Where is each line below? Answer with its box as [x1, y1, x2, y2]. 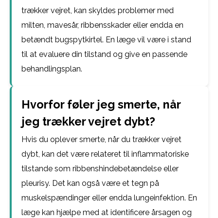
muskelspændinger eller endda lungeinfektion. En [21, 193, 197, 202]
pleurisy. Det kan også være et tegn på [21, 179, 159, 188]
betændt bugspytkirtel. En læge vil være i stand [21, 35, 191, 44]
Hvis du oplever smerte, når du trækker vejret [21, 135, 182, 144]
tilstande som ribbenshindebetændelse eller [21, 164, 179, 173]
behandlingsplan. [21, 64, 82, 73]
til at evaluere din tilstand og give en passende [21, 50, 187, 59]
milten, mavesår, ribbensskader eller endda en [21, 20, 183, 30]
